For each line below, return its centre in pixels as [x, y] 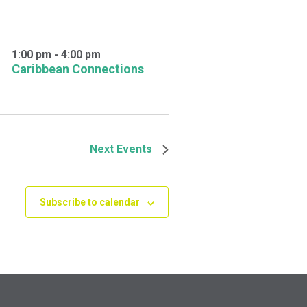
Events [134, 149]
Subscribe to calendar [90, 202]
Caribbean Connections [77, 69]
